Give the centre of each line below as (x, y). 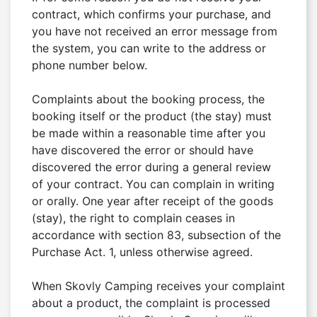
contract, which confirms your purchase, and (151, 14)
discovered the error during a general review (151, 167)
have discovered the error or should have (143, 150)
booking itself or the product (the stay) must (152, 116)
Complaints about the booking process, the (148, 99)
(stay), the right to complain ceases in (133, 218)
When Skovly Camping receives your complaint (158, 286)
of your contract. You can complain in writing (153, 184)
